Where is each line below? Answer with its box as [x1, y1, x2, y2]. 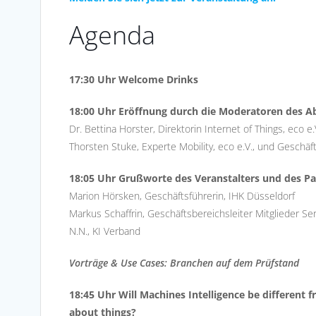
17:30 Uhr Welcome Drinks [69, 72, 198, 86]
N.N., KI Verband [69, 224, 140, 238]
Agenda [69, 17, 155, 52]
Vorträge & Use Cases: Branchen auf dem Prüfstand [69, 255, 299, 269]
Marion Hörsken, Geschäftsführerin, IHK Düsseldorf [69, 188, 295, 202]
